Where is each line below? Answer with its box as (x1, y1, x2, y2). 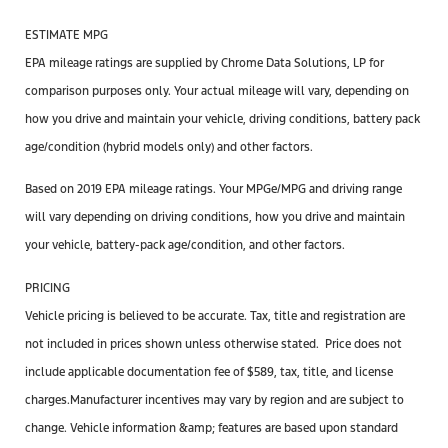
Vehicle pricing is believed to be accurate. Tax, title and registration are (25, 308, 405, 323)
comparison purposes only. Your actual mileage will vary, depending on (25, 84, 409, 99)
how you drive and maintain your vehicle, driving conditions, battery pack (25, 112, 420, 127)
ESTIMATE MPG (25, 28, 108, 43)
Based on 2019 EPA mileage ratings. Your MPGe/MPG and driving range (25, 182, 402, 197)
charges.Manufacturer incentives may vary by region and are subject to (25, 392, 404, 407)
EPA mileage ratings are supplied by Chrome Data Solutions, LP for (25, 56, 384, 71)
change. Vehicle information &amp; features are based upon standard (25, 420, 398, 435)
